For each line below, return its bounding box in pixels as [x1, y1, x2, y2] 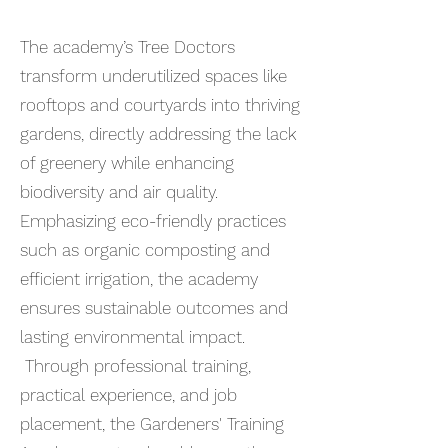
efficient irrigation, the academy [20, 269, 258, 289]
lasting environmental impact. [20, 327, 245, 347]
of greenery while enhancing [20, 153, 234, 173]
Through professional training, [20, 356, 251, 376]
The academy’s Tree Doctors [20, 37, 235, 57]
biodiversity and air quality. [20, 182, 218, 202]
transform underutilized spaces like [20, 66, 287, 86]
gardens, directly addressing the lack [20, 124, 296, 144]
